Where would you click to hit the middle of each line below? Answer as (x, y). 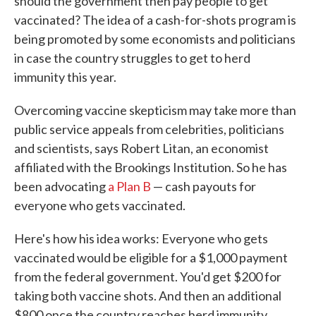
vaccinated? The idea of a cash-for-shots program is (155, 20)
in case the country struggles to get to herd (132, 58)
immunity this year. (65, 77)
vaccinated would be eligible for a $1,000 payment (151, 258)
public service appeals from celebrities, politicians (149, 129)
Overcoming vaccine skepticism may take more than (155, 110)
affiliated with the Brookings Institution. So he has (151, 168)
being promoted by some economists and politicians (155, 39)
